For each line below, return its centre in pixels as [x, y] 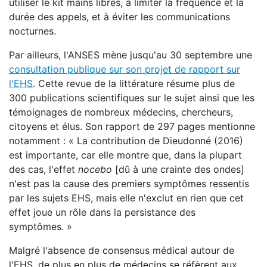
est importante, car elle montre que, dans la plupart [125, 155]
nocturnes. [32, 31]
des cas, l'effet [44, 169]
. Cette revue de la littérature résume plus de [134, 83]
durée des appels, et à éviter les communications [119, 17]
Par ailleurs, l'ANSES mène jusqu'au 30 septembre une [131, 55]
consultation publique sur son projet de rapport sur [125, 69]
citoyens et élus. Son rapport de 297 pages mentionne [132, 126]
